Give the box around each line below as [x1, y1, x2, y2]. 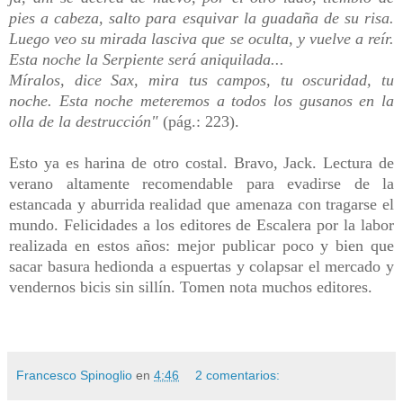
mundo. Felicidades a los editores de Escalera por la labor [9, 215, 394, 234]
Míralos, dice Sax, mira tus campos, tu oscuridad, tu [9, 70, 394, 89]
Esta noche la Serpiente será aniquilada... [9, 49, 284, 68]
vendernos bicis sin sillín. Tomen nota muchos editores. [9, 277, 372, 296]
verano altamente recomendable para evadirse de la [9, 174, 394, 193]
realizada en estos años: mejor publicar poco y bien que [9, 236, 394, 255]
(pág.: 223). [163, 112, 239, 130]
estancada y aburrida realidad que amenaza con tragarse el [9, 194, 394, 213]
